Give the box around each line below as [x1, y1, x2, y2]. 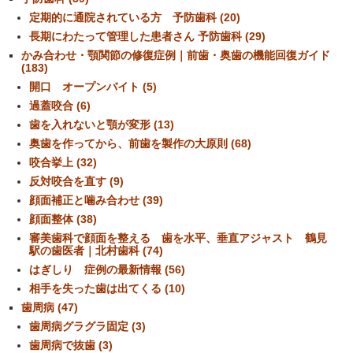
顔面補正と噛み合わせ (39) [29, 194, 163, 207]
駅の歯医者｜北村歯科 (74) [29, 244, 163, 258]
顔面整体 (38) [29, 213, 97, 226]
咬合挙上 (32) [29, 156, 97, 169]
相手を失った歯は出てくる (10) [29, 282, 185, 295]
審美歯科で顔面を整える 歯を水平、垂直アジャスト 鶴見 [29, 232, 327, 245]
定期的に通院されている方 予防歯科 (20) [29, 11, 240, 24]
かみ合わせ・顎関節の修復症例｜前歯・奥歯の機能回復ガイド [21, 49, 330, 62]
